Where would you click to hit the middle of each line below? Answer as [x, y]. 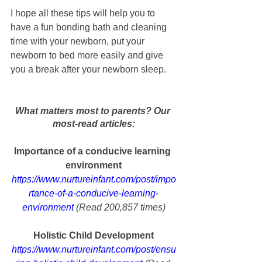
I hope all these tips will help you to [84, 13]
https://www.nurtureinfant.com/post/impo [94, 180]
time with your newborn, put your [79, 42]
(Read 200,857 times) [119, 208]
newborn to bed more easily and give [88, 56]
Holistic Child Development [94, 236]
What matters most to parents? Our [94, 111]
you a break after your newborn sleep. [88, 70]
